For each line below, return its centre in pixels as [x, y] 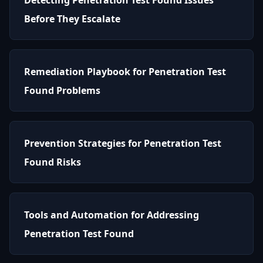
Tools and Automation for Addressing [112, 215]
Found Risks [53, 162]
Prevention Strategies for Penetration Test [123, 143]
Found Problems [62, 90]
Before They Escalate [72, 18]
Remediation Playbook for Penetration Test [125, 71]
